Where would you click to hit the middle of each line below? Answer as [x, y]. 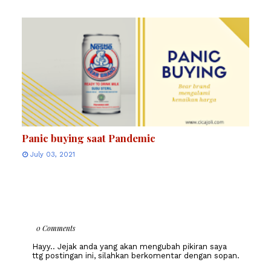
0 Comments [56, 228]
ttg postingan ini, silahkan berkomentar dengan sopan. [135, 256]
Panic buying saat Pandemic [89, 138]
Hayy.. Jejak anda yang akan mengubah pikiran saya [129, 247]
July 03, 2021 [53, 155]
